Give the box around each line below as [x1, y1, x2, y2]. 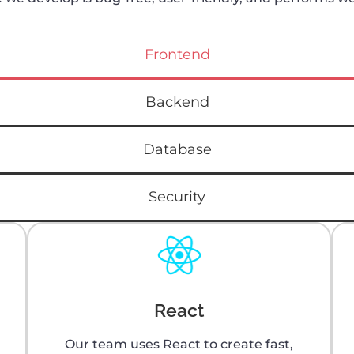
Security [149, 188, 205, 206]
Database [142, 141, 212, 159]
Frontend [144, 46, 210, 64]
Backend [145, 93, 209, 111]
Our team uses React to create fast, [65, 337, 294, 352]
